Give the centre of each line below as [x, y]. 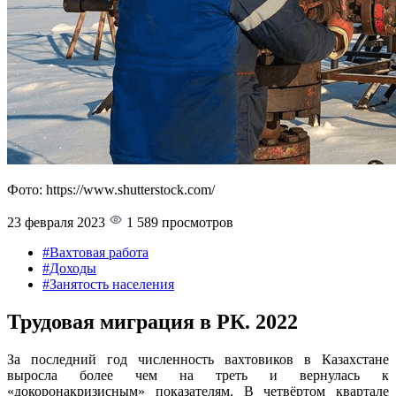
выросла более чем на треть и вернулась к [198, 375]
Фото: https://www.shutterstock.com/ [111, 189]
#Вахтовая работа [95, 252]
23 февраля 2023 [56, 222]
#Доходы [69, 268]
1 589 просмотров [178, 222]
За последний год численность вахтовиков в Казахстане [198, 359]
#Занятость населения [108, 284]
